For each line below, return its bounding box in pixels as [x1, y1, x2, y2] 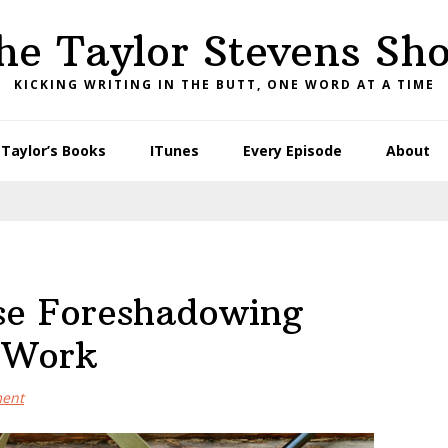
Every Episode [242, 141, 342, 160]
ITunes [149, 141, 199, 160]
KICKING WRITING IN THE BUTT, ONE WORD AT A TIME [13, 76, 435, 93]
